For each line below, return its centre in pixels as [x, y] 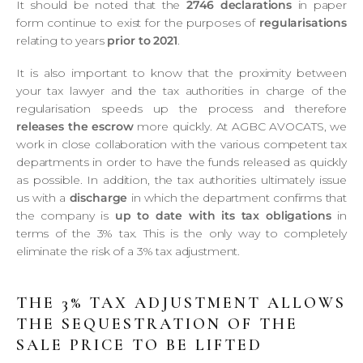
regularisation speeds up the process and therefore [181, 108]
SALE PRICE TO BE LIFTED [139, 345]
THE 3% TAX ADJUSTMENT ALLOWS [181, 303]
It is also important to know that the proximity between [181, 73]
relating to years [62, 40]
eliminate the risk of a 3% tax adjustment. [128, 251]
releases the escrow [75, 126]
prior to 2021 [142, 40]
